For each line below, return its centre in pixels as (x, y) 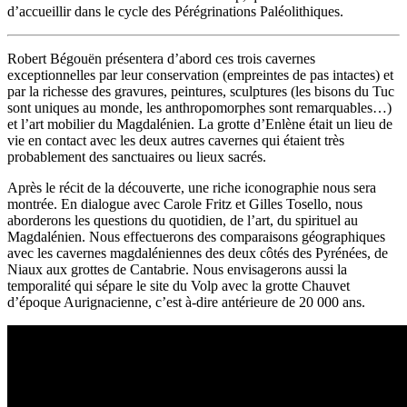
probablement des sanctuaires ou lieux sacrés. (137, 157)
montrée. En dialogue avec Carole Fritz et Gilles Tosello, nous (185, 204)
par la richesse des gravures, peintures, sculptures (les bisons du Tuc (201, 92)
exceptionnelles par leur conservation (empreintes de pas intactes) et (200, 75)
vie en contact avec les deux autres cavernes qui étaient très (176, 141)
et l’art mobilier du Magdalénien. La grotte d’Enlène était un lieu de (200, 124)
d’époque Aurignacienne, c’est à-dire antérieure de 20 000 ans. (186, 303)
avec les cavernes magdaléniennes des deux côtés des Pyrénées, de (198, 253)
